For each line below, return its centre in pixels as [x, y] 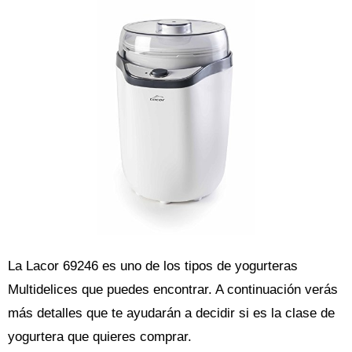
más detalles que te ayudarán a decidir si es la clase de [171, 313]
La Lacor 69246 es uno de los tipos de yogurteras [153, 266]
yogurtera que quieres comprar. [100, 337]
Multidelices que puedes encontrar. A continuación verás [173, 290]
